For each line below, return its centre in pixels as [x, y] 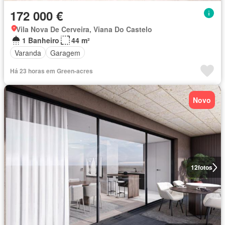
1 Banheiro [41, 40]
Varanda [28, 52]
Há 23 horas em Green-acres [51, 71]
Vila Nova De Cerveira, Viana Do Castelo [84, 29]
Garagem [65, 52]
